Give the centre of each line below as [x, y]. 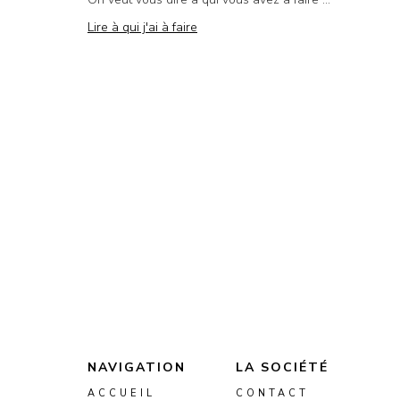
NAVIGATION [137, 368]
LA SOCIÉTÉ [282, 368]
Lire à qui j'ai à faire [142, 28]
